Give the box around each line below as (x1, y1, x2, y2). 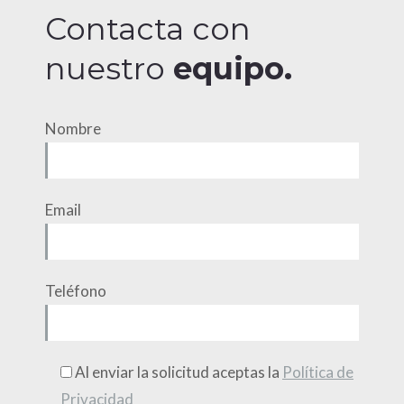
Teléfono (45, 281, 106, 301)
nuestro (45, 50, 173, 88)
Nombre (45, 119, 101, 139)
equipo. (173, 50, 292, 88)
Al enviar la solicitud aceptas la (75, 363, 282, 382)
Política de (282, 363, 353, 382)
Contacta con (45, 10, 251, 49)
